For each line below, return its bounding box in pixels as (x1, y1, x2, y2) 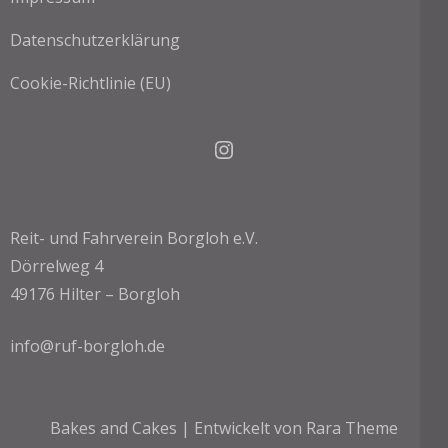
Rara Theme (306, 417, 398, 439)
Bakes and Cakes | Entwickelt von (50, 417, 306, 439)
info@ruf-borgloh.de (10, 335, 165, 357)
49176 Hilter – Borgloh (10, 283, 180, 305)
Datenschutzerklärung (10, 29, 180, 51)
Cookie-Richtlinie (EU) (10, 72, 171, 94)
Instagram (211, 131, 325, 165)
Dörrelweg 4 (10, 255, 103, 277)
